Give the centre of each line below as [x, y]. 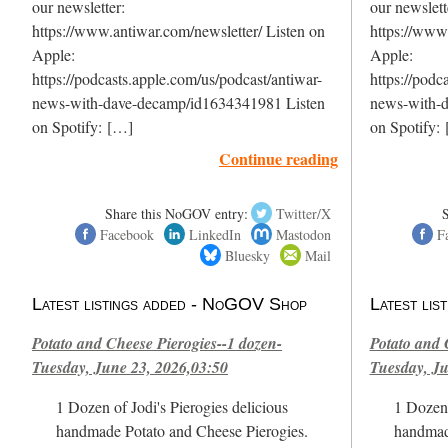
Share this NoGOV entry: [176, 213]
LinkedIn [214, 234]
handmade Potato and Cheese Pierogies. [182, 430]
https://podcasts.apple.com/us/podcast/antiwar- [177, 78]
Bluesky [247, 255]
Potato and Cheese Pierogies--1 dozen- [157, 342]
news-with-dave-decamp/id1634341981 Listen [179, 102]
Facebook [126, 234]
